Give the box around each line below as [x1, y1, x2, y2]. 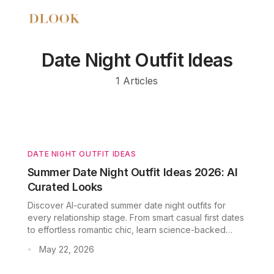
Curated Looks [27, 180, 103, 193]
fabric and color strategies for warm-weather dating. [27, 237, 238, 247]
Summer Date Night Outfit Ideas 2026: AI [27, 166, 238, 179]
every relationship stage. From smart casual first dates [27, 212, 244, 223]
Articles [123, 75, 158, 87]
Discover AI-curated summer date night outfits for [27, 200, 226, 210]
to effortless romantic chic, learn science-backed [27, 224, 226, 235]
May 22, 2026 [39, 244, 94, 254]
